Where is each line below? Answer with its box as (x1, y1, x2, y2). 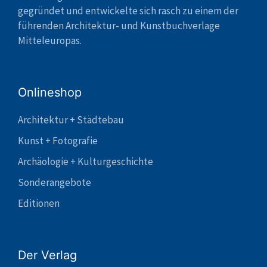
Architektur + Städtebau (18, 113, 124, 127)
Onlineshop (18, 85, 82, 100)
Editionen (18, 197, 60, 210)
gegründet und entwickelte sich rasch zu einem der (18, 4, 238, 18)
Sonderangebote (18, 176, 91, 190)
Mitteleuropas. (18, 34, 82, 48)
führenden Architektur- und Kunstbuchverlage (18, 19, 220, 33)
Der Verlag (18, 248, 77, 263)
